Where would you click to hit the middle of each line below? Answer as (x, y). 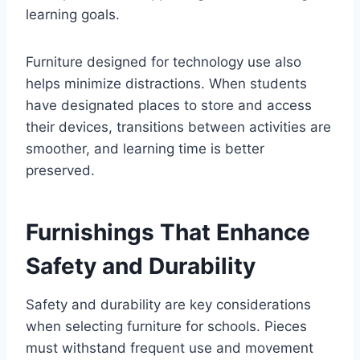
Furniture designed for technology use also (164, 62)
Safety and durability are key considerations (168, 305)
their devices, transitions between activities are (178, 127)
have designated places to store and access (169, 106)
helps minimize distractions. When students (166, 84)
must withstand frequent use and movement (170, 348)
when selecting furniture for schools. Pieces (166, 327)
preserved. (60, 171)
